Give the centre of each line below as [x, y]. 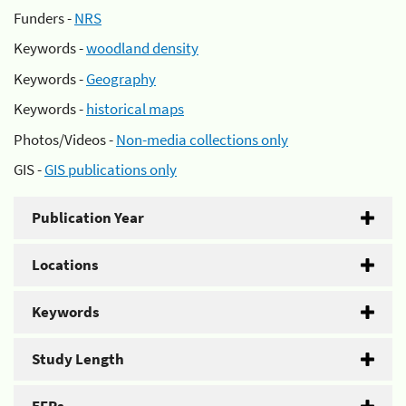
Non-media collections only [202, 139]
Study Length [78, 359]
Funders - [44, 18]
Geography [121, 78]
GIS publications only [111, 169]
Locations [65, 265]
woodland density [142, 48]
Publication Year [88, 217]
